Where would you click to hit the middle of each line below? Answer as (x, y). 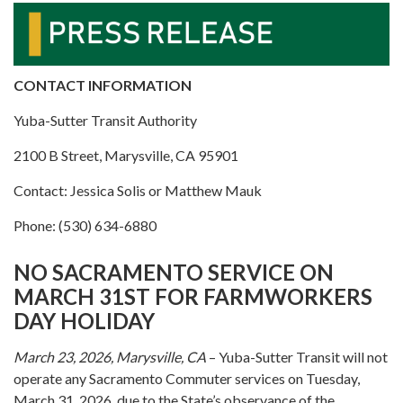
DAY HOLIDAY (84, 320)
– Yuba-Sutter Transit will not (297, 356)
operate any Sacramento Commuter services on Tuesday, (187, 378)
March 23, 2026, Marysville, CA (110, 356)
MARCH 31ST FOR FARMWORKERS (193, 296)
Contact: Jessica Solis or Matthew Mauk (138, 190)
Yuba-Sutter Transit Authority (105, 120)
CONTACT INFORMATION (103, 85)
